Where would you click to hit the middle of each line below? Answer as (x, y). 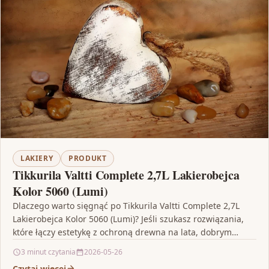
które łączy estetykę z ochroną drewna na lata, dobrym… (125, 232)
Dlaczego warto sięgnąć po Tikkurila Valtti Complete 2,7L (126, 205)
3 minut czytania (48, 252)
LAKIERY (37, 158)
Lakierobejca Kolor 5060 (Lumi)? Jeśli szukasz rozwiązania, (128, 219)
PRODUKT (88, 158)
